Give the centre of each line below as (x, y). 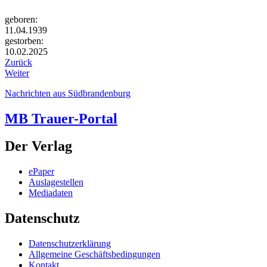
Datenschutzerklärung (70, 244)
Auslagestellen (56, 182)
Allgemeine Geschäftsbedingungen (94, 254)
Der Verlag (38, 146)
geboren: (21, 19)
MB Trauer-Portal (61, 118)
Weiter (17, 73)
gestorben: (24, 41)
